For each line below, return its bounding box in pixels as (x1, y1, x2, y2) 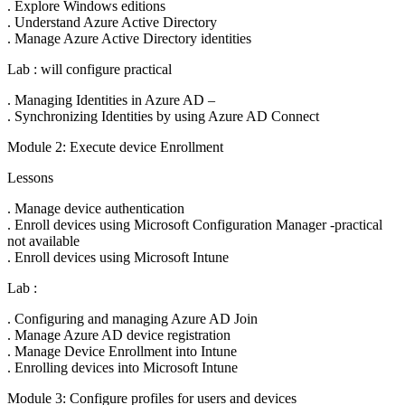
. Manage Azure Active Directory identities (7, 31, 251, 46)
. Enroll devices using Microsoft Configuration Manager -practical (7, 217, 382, 232)
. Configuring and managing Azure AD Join (7, 311, 258, 326)
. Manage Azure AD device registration (7, 327, 231, 343)
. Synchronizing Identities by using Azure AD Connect (7, 108, 319, 124)
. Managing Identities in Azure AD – (7, 92, 215, 108)
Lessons (7, 170, 53, 185)
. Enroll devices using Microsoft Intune (7, 250, 229, 265)
